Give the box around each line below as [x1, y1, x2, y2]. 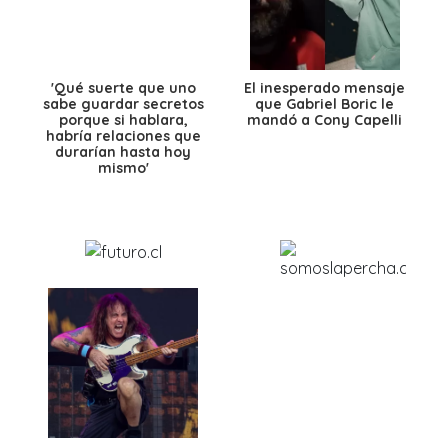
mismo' [97, 158, 149, 177]
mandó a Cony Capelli [247, 110, 403, 129]
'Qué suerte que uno [50, 78, 196, 97]
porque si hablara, [58, 110, 188, 129]
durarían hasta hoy [55, 142, 192, 161]
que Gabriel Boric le [255, 94, 395, 113]
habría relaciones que [45, 126, 201, 145]
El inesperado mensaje [244, 78, 406, 97]
